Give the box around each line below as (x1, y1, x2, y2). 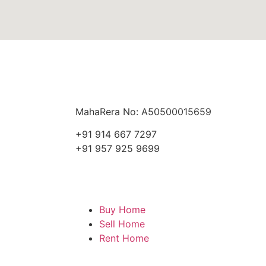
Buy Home (99, 203, 145, 216)
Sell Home (99, 217, 145, 230)
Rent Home (99, 232, 149, 244)
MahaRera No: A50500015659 (75, 106, 211, 118)
